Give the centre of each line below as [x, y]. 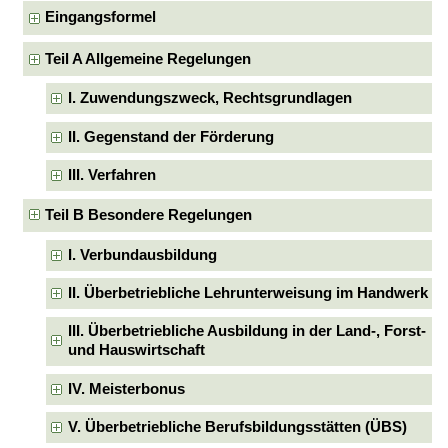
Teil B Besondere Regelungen [149, 214]
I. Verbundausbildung [142, 254]
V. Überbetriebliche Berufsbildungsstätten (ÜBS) [237, 427]
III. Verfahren [111, 175]
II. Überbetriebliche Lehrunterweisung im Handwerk [247, 293]
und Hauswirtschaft [136, 350]
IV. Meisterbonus [126, 388]
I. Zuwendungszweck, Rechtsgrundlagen [209, 98]
